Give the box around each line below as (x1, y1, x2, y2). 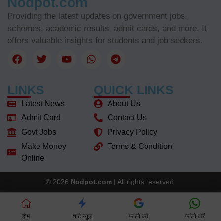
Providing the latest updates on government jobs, (7, 11, 187, 21)
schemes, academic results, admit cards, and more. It (7, 23, 207, 33)
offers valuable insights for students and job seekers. (7, 36, 203, 45)
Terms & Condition (107, 142, 172, 151)
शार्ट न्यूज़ (72, 212, 92, 220)
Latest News (21, 99, 65, 108)
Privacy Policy (107, 128, 157, 137)
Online (21, 154, 44, 163)
